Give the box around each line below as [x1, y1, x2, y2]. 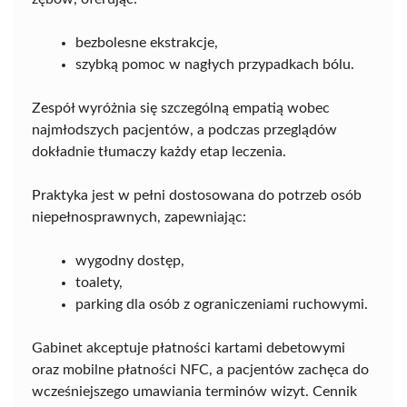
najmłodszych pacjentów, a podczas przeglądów [32, 122, 337, 137]
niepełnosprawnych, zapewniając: [32, 209, 246, 224]
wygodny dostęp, [75, 253, 184, 268]
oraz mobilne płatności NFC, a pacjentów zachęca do [32, 362, 369, 377]
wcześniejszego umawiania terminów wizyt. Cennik [32, 383, 357, 399]
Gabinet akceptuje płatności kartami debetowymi [32, 340, 345, 355]
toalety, [75, 274, 123, 290]
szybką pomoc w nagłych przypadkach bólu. [75, 56, 354, 72]
